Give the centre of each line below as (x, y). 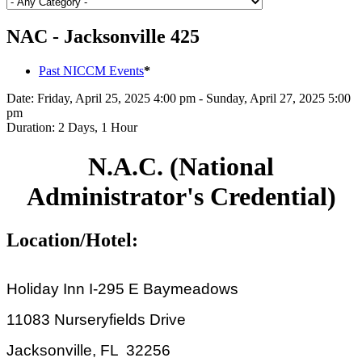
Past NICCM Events (91, 70)
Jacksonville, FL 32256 (88, 350)
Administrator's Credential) (181, 197)
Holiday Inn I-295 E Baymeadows (124, 288)
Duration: (31, 127)
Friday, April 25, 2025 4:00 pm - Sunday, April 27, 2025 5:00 (192, 98)
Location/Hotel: (72, 240)
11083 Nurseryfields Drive (96, 319)
